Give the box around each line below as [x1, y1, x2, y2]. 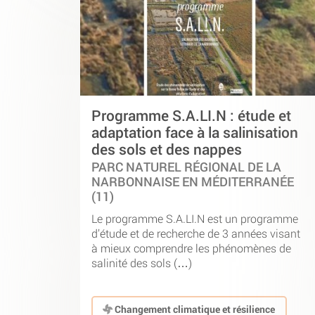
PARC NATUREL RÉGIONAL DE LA [91, 159, 281, 176]
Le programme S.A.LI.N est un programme [91, 210, 298, 226]
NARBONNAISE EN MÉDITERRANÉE [91, 174, 294, 191]
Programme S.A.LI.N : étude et [91, 105, 291, 126]
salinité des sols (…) [91, 255, 192, 270]
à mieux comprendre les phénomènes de [91, 240, 291, 255]
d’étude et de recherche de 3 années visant [91, 225, 300, 240]
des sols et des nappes [91, 139, 242, 160]
